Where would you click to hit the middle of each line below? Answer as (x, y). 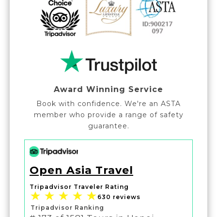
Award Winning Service (108, 89)
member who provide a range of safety (108, 115)
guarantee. (108, 126)
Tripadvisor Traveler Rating (79, 186)
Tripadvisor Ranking (67, 207)
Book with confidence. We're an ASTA (108, 103)
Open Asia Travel (81, 170)
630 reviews (119, 197)
